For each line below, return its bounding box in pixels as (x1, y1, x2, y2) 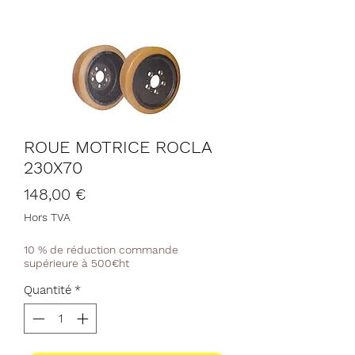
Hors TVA (24, 210, 71, 223)
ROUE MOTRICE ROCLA (24, 136, 212, 157)
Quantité (24, 282, 71, 297)
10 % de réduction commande (24, 242, 178, 256)
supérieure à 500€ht (24, 256, 129, 269)
